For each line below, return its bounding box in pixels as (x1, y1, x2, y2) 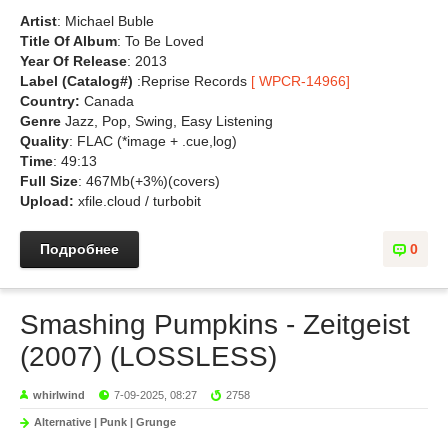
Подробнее (40, 241, 119, 257)
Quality (20, 133, 69, 149)
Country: (20, 93, 80, 109)
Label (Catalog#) (20, 73, 137, 89)
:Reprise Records (137, 73, 251, 89)
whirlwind (33, 389, 85, 401)
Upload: (20, 193, 74, 209)
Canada (80, 93, 134, 109)
